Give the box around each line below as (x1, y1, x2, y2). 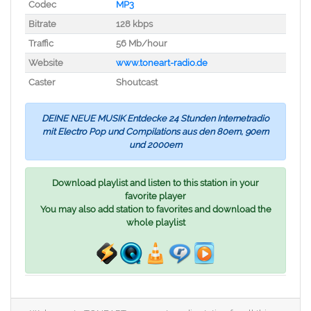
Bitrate (28, 19, 56, 29)
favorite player (125, 191, 186, 201)
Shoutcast (115, 77, 158, 87)
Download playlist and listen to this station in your (52, 178, 259, 188)
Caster (28, 77, 56, 87)
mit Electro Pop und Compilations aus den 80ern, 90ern (42, 126, 269, 137)
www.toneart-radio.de (115, 58, 208, 68)
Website (28, 58, 63, 68)
